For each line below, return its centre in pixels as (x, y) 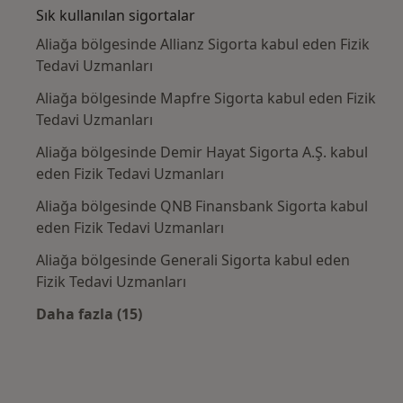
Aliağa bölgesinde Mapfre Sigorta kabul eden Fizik (206, 99)
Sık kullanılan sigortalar (116, 16)
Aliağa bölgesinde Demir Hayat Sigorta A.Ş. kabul (202, 152)
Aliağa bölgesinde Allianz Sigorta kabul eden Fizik (203, 45)
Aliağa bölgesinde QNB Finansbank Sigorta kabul (202, 206)
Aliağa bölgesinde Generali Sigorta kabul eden (193, 260)
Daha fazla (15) (89, 314)
